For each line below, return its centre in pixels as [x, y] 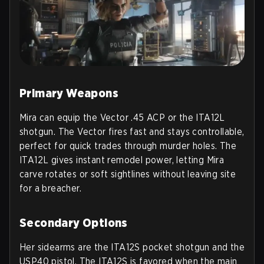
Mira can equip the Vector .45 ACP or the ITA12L [122, 117]
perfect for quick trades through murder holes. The [128, 146]
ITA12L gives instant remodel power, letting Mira [122, 160]
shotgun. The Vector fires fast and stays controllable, [132, 131]
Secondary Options [74, 222]
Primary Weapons [69, 93]
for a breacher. [51, 188]
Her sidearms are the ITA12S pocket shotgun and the [132, 247]
